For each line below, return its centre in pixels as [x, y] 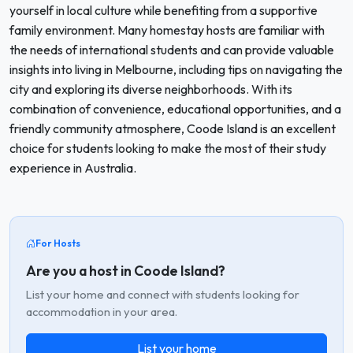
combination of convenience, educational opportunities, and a [175, 109]
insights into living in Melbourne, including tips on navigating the [176, 69]
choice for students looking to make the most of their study [168, 148]
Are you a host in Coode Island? [126, 270]
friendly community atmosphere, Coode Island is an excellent [173, 128]
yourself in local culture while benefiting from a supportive [163, 10]
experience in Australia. [73, 168]
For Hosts [58, 243]
